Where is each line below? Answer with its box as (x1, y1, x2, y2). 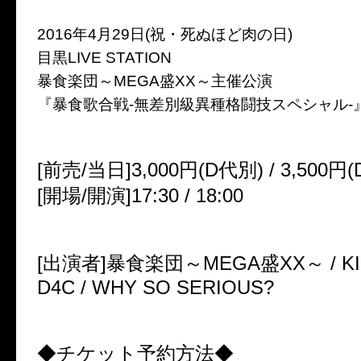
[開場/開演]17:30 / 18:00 (37, 184, 243, 206)
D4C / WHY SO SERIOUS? (37, 276, 274, 298)
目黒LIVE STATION (37, 48, 172, 66)
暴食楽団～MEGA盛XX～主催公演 (37, 72, 272, 89)
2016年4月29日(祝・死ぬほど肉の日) (37, 25, 308, 43)
